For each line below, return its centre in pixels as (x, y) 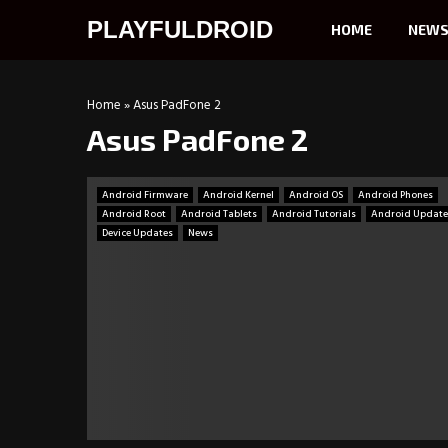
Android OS (316, 195)
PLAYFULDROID (180, 29)
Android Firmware (145, 195)
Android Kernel (238, 195)
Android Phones (395, 195)
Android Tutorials (314, 214)
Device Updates (137, 233)
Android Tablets (219, 214)
